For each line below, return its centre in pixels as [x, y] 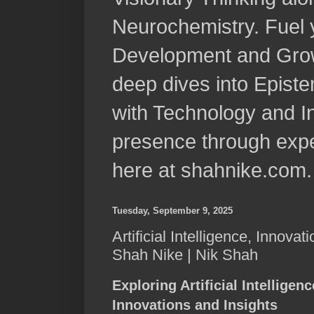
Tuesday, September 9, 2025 [172, 211]
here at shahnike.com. [212, 170]
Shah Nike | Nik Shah [185, 254]
